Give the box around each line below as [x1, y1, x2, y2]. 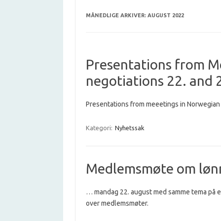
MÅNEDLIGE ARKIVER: [85, 12, 147, 18]
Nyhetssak [114, 124, 145, 131]
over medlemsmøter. [85, 199, 148, 207]
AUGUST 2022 [147, 12, 184, 18]
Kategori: [85, 124, 114, 131]
